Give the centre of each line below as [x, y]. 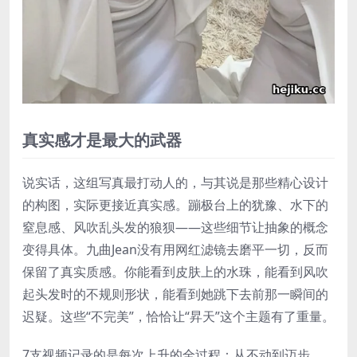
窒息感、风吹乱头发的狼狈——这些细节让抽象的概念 [175, 228]
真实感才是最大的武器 [102, 140]
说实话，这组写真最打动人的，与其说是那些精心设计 [175, 183]
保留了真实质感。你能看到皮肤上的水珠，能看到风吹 [175, 272]
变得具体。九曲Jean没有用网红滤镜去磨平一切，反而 [175, 250]
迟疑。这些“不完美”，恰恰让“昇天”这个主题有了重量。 [178, 317]
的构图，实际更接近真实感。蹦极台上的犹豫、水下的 [175, 205]
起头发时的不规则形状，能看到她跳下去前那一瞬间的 [175, 294]
